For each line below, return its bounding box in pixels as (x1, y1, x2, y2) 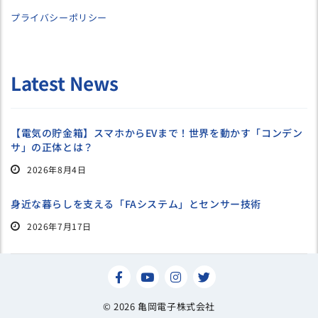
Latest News (11, 70, 119, 97)
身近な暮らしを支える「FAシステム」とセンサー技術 (11, 197, 262, 212)
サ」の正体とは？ (11, 140, 94, 155)
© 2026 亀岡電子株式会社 (103, 300, 215, 314)
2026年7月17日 (27, 220, 92, 233)
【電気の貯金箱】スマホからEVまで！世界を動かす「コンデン (11, 126, 303, 141)
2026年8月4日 (27, 163, 87, 176)
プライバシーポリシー (11, 11, 107, 25)
